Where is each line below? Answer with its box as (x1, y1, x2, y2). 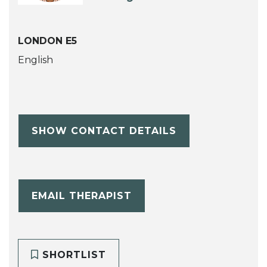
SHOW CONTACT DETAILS (31, 125, 176, 136)
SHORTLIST (38, 249, 106, 261)
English (18, 54, 53, 66)
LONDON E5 (18, 35, 77, 47)
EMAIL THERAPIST (31, 190, 132, 201)
